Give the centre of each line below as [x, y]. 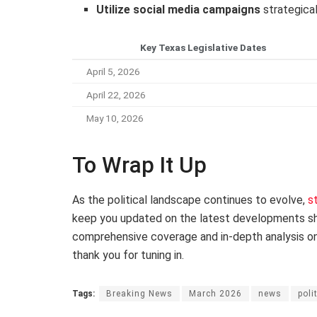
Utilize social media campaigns [179, 9]
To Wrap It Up [139, 165]
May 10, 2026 [115, 118]
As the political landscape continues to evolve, [190, 200]
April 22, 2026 [116, 94]
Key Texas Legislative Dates [203, 47]
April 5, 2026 [113, 71]
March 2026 [215, 294]
